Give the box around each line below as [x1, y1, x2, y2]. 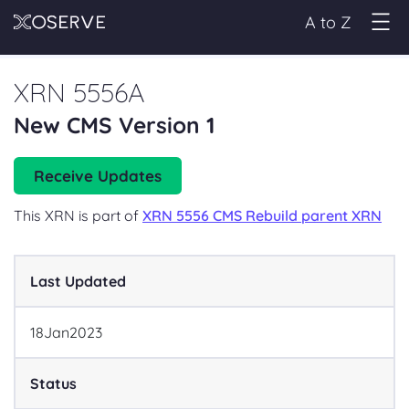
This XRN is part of [14, 206, 142, 225]
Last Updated [30, 272, 126, 290]
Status [30, 374, 77, 393]
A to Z [305, 11, 351, 33]
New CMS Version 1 [14, 111, 215, 139]
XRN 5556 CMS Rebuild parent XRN [142, 206, 382, 225]
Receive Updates [34, 166, 162, 185]
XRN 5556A [14, 76, 145, 109]
